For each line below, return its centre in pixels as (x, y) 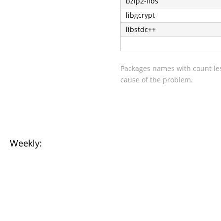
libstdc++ (141, 29)
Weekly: (26, 143)
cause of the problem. (157, 79)
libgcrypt (140, 15)
